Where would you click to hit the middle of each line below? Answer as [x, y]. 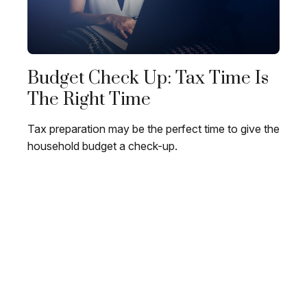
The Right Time [89, 100]
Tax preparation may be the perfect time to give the [153, 129]
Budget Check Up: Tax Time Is [148, 79]
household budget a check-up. [102, 146]
